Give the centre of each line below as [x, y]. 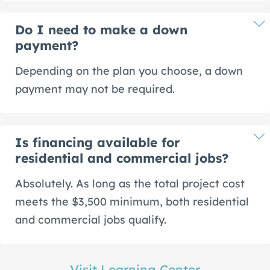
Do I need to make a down [101, 30]
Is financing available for [98, 142]
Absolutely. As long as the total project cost [130, 184]
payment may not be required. [95, 89]
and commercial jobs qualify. [91, 220]
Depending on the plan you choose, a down [129, 71]
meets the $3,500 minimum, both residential [132, 202]
